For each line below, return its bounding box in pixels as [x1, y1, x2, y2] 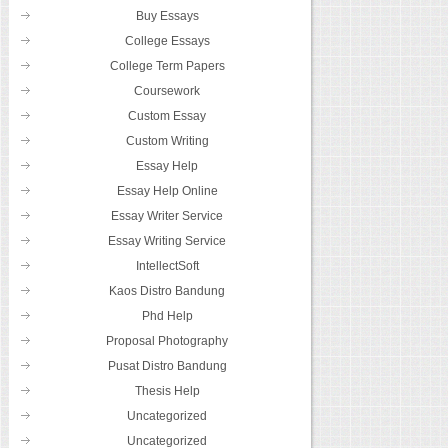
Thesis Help [134, 384, 200, 399]
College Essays [124, 34, 210, 49]
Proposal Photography [106, 334, 229, 349]
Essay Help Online [116, 184, 218, 199]
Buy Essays [135, 9, 199, 24]
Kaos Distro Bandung [109, 284, 226, 299]
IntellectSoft [135, 259, 199, 274]
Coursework [134, 84, 201, 99]
